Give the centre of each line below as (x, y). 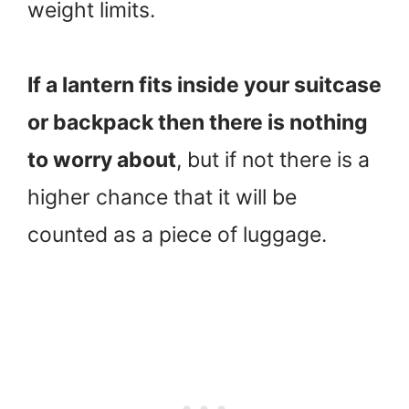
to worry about (102, 160)
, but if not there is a (273, 160)
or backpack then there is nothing (198, 123)
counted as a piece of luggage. (177, 235)
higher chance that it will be (162, 198)
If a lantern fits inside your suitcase (204, 85)
